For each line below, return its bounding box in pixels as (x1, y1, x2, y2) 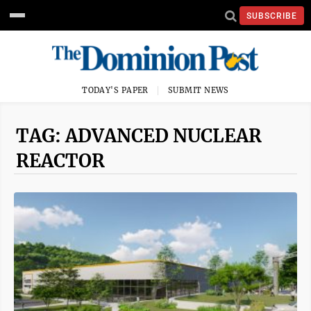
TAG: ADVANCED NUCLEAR (16, 124, 262, 147)
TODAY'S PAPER (82, 85, 149, 95)
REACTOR (16, 149, 105, 172)
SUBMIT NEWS (168, 85, 229, 95)
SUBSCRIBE (246, 10, 297, 21)
